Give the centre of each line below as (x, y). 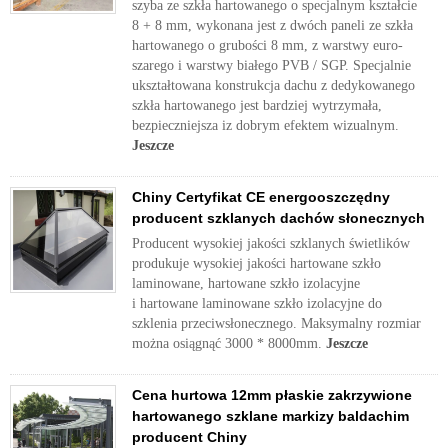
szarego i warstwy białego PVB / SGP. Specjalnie (271, 65)
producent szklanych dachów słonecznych (278, 218)
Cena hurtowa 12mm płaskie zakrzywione (272, 395)
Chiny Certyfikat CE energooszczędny (261, 197)
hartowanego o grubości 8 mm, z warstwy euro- (267, 45)
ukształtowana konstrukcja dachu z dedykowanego (273, 85)
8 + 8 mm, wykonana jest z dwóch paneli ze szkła (272, 25)
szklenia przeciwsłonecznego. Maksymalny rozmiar (276, 323)
